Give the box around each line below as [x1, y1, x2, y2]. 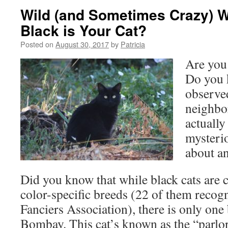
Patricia [121, 39, 145, 49]
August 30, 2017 [55, 39, 109, 49]
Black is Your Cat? [20, 20, 147, 41]
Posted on [20, 39, 53, 49]
